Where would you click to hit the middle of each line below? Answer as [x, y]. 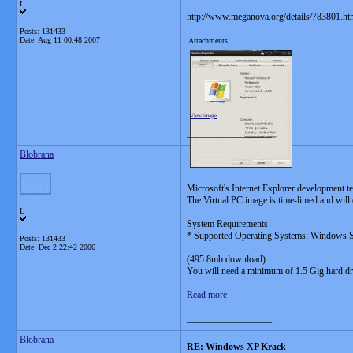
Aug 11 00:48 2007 [69, 40]
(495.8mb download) [226, 259]
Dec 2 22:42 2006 [67, 247]
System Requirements [227, 224]
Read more [207, 295]
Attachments [208, 41]
